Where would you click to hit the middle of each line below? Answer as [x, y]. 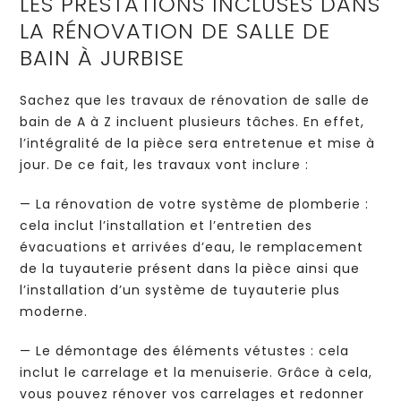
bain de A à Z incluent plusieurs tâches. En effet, [192, 122]
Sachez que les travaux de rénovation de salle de [195, 100]
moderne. [54, 311]
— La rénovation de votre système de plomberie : [195, 204]
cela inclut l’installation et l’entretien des [166, 226]
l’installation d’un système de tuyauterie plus [180, 290]
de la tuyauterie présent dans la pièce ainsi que [190, 269]
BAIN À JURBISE [102, 58]
